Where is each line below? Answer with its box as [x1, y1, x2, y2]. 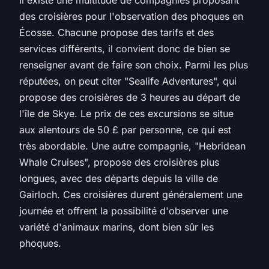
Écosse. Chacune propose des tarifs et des [19, 26, 214, 38]
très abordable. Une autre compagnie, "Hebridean [19, 139, 246, 152]
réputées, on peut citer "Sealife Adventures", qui [19, 74, 237, 87]
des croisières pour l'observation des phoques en [19, 10, 243, 22]
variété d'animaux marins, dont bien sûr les [19, 220, 214, 233]
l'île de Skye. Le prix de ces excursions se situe [19, 107, 234, 119]
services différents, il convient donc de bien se [19, 42, 230, 55]
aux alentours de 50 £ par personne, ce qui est [19, 123, 231, 136]
